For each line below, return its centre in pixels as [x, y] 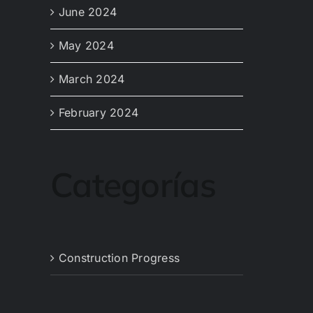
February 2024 [99, 113]
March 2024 [92, 79]
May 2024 [86, 46]
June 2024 [88, 12]
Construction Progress [119, 257]
